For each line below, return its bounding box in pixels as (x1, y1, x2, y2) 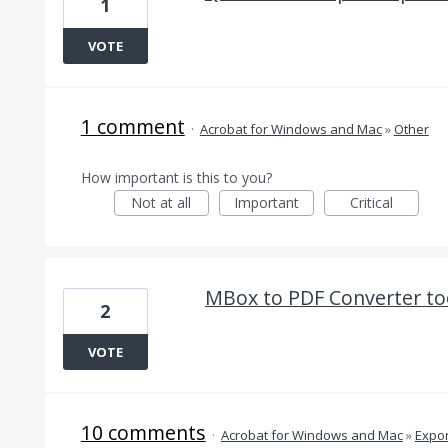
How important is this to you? (80, 168, 272, 187)
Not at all (131, 193, 192, 212)
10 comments (80, 419, 206, 446)
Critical (349, 193, 393, 212)
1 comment (80, 113, 185, 140)
